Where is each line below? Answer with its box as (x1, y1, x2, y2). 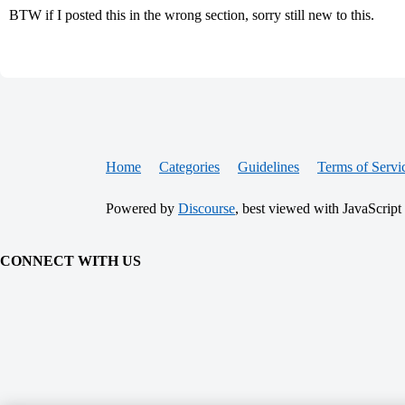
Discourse (178, 201, 235, 216)
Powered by (106, 201, 178, 216)
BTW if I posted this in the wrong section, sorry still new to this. (9, 7, 374, 23)
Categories (159, 159, 220, 174)
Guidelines (238, 159, 299, 174)
